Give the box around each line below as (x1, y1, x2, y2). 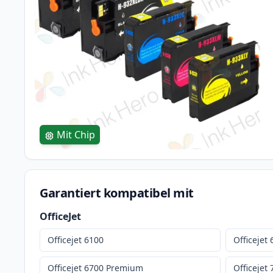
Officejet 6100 (48, 234, 104, 246)
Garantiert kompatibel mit (40, 185, 194, 202)
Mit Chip (57, 128, 95, 142)
